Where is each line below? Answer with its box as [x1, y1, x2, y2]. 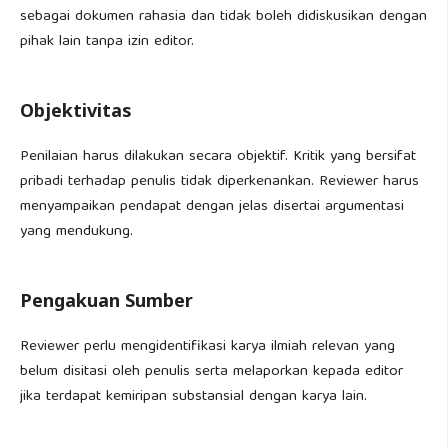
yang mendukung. [20, 219, 133, 245]
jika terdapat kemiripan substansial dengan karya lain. [20, 384, 367, 410]
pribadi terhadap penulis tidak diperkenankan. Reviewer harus [20, 169, 419, 195]
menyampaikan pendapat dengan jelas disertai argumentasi [20, 194, 404, 220]
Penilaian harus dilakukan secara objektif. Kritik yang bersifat [20, 144, 416, 170]
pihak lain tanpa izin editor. [20, 29, 194, 55]
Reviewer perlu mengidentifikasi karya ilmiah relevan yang [20, 334, 395, 360]
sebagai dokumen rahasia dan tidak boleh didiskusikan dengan [20, 4, 427, 30]
